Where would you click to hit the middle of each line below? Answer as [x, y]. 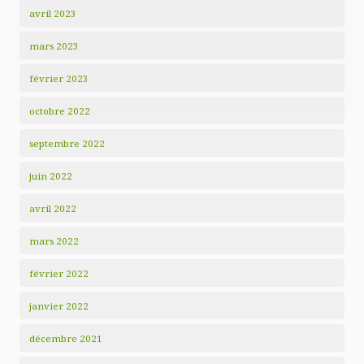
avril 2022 [53, 208]
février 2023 [59, 78]
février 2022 [59, 273]
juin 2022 [51, 175]
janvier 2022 [59, 305]
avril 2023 [53, 13]
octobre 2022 [60, 110]
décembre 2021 [66, 338]
